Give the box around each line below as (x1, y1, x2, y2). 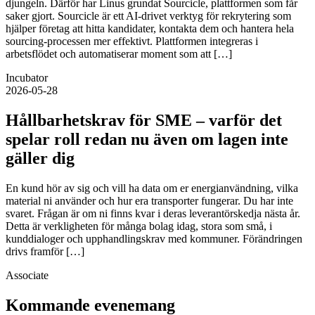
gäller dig (6, 148, 75, 167)
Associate (6, 269, 49, 281)
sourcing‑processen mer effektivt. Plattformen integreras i (6, 34, 258, 47)
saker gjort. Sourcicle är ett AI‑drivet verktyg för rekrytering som (6, 9, 291, 22)
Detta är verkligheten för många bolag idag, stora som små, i (6, 219, 272, 232)
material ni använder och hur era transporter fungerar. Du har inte (6, 194, 293, 207)
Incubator (6, 71, 48, 84)
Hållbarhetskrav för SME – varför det (6, 110, 282, 129)
